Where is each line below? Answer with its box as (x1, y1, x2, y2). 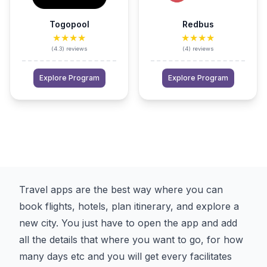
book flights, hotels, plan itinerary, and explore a (19, 200, 239, 212)
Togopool (49, 19, 89, 29)
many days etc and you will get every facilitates (19, 250, 232, 262)
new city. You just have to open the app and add (19, 217, 237, 229)
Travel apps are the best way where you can (19, 184, 223, 195)
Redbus (182, 19, 214, 29)
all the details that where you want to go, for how (19, 234, 243, 246)
